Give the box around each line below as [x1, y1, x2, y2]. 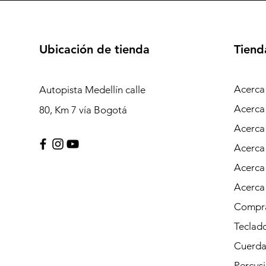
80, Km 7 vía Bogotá [39, 104, 127, 116]
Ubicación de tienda [39, 42, 150, 56]
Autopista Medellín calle [39, 84, 145, 96]
